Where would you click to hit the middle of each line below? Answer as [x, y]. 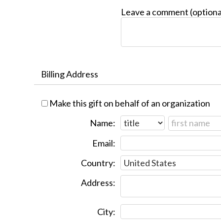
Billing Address [70, 74]
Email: [104, 143]
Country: [98, 163]
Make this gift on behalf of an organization [130, 103]
